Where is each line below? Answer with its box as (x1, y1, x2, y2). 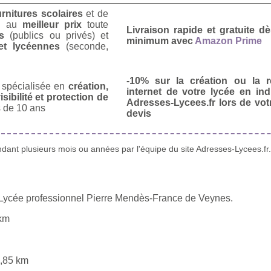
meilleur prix (22, 19, 82, 30)
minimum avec (126, 35, 195, 46)
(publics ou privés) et (4, 30, 108, 41)
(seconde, (59, 41, 108, 51)
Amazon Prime (194, 35, 262, 46)
